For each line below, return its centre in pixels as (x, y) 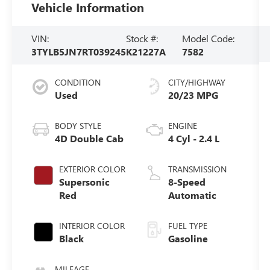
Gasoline (188, 238)
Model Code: (208, 38)
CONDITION (78, 82)
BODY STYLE (78, 125)
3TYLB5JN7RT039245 (79, 51)
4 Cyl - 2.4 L (193, 138)
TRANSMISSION (197, 169)
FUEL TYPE (187, 225)
